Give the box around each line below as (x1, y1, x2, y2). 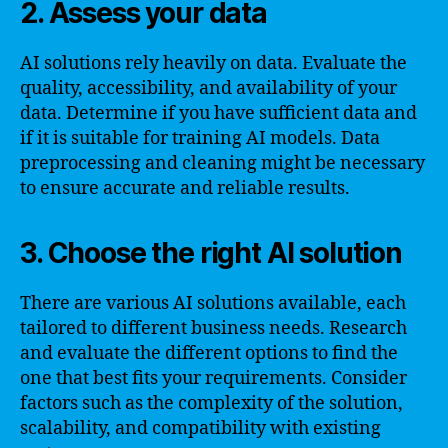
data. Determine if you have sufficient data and (20, 101, 417, 125)
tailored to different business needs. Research (20, 316, 407, 340)
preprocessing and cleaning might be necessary (20, 151, 425, 175)
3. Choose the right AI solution (20, 235, 402, 270)
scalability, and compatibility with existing (20, 416, 381, 440)
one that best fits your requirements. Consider (20, 366, 407, 390)
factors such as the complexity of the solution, (20, 391, 403, 415)
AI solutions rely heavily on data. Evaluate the (20, 51, 407, 75)
